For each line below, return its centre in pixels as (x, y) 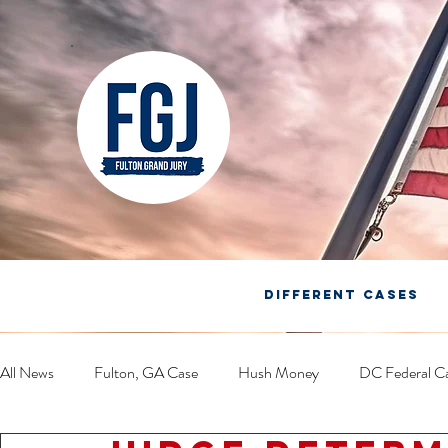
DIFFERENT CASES (342, 294)
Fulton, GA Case (146, 372)
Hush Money (278, 372)
